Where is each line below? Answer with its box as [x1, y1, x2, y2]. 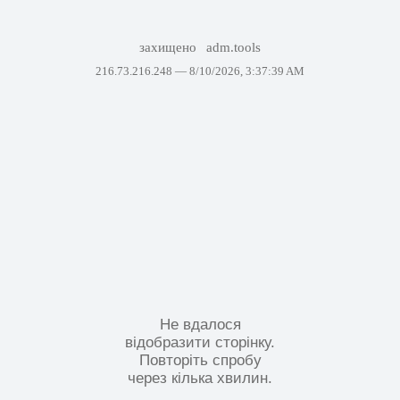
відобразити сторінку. [125, 333, 275, 351]
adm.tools [206, 40, 262, 54]
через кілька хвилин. [128, 369, 272, 387]
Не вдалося [159, 315, 241, 333]
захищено [138, 40, 200, 54]
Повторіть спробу [138, 351, 262, 369]
